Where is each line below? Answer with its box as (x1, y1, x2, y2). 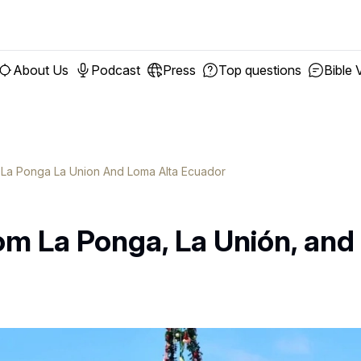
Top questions (218, 62, 301, 78)
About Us (12, 62, 68, 78)
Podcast (90, 62, 140, 78)
